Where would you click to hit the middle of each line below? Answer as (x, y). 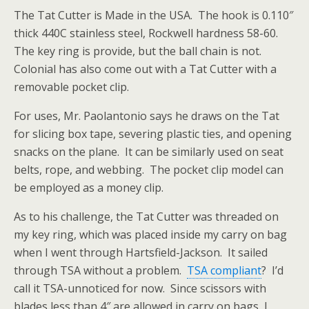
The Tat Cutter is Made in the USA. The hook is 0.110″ (153, 16)
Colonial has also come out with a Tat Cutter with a (145, 69)
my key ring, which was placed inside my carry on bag (150, 235)
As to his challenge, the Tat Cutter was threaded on (146, 217)
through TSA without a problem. (100, 271)
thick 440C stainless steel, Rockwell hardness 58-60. (147, 33)
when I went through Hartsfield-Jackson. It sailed (141, 253)
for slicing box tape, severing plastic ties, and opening (153, 134)
